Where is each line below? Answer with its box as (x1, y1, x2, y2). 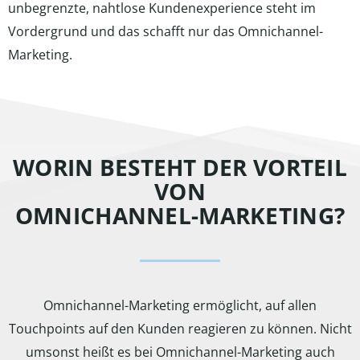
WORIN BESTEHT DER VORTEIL (13, 152, 347, 182)
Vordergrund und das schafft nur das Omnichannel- (8, 22, 323, 40)
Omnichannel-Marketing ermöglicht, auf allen (43, 297, 317, 314)
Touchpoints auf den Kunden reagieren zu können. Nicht (8, 320, 352, 337)
